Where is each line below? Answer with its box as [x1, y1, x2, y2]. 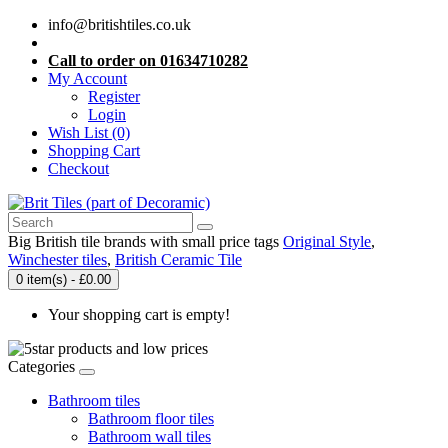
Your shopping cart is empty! [48, 306, 230, 323]
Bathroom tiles [48, 392, 140, 409]
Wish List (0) [48, 124, 130, 141]
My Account [48, 70, 127, 87]
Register [88, 88, 140, 105]
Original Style [283, 233, 371, 250]
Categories [8, 358, 75, 375]
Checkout [48, 160, 109, 177]
